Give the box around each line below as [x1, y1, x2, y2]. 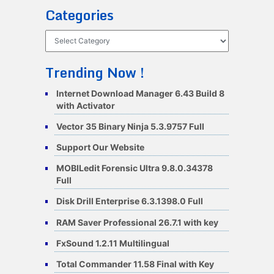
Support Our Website [56, 141, 144, 152]
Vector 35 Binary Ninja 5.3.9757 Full [56, 120, 204, 131]
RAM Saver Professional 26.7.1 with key [56, 217, 218, 228]
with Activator [56, 100, 115, 111]
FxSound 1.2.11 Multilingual [56, 237, 169, 248]
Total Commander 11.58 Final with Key [56, 258, 214, 269]
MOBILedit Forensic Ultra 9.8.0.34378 [56, 163, 213, 174]
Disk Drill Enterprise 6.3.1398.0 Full [56, 196, 203, 207]
